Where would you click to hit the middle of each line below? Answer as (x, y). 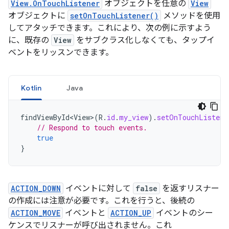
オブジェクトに (38, 16)
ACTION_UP (131, 213)
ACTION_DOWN (36, 188)
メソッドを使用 (191, 16)
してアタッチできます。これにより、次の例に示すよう (110, 28)
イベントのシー (184, 213)
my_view (134, 117)
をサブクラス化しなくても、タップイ (144, 40)
